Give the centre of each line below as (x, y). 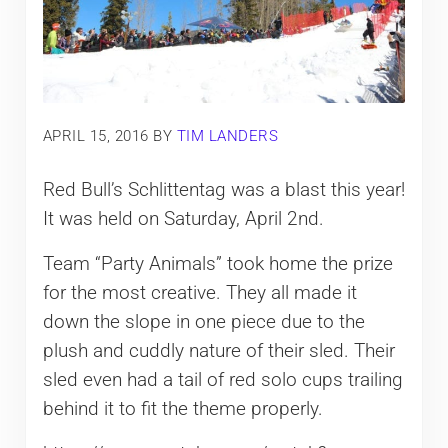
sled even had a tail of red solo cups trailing (222, 380)
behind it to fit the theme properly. (182, 409)
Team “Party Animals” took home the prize (217, 264)
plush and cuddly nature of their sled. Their (218, 351)
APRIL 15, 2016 (95, 135)
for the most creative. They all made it (199, 293)
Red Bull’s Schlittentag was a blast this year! (223, 190)
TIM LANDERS (227, 135)
